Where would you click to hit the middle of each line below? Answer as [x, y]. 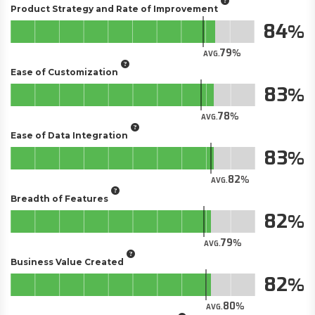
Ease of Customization [64, 72]
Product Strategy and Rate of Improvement [114, 8]
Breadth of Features [59, 198]
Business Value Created [67, 262]
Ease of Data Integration [69, 135]
